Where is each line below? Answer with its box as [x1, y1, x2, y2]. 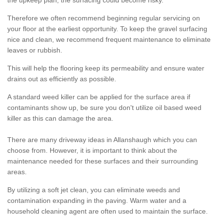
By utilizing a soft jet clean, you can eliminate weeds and [7, 186, 180, 194]
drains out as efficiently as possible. [7, 75, 116, 83]
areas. [7, 168, 27, 176]
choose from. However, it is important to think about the [7, 146, 177, 155]
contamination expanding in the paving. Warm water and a [7, 197, 186, 205]
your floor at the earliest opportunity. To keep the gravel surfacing [7, 25, 207, 33]
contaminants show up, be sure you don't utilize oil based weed [7, 104, 201, 112]
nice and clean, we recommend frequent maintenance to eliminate [7, 36, 211, 44]
